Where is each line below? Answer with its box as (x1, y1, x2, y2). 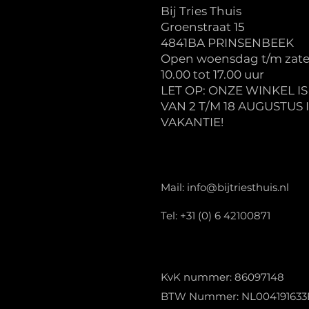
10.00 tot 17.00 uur (161, 67, 264, 81)
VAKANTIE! (161, 114, 223, 129)
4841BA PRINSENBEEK (161, 35, 294, 50)
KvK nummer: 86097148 (161, 270, 284, 283)
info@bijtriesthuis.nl (187, 180, 289, 194)
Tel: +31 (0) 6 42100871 (161, 208, 270, 222)
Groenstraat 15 (161, 19, 245, 34)
